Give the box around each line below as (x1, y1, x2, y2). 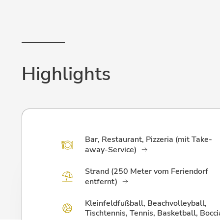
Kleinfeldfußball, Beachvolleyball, (85, 198, 207, 209)
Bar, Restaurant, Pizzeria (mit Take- (85, 134, 212, 145)
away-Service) (85, 144, 137, 155)
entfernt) (85, 176, 117, 187)
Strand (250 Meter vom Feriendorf (85, 166, 208, 177)
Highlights (22, 61, 110, 86)
